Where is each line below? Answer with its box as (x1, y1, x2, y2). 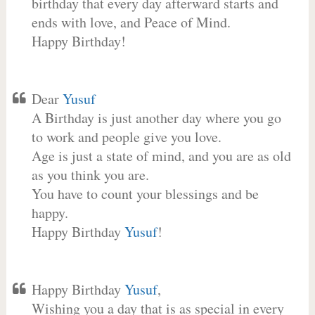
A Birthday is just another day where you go (31, 108, 281, 127)
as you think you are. (31, 165, 149, 184)
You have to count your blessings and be (31, 184, 259, 203)
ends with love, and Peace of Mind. (31, 13, 231, 32)
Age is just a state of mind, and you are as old (31, 146, 291, 165)
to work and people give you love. (31, 127, 221, 146)
